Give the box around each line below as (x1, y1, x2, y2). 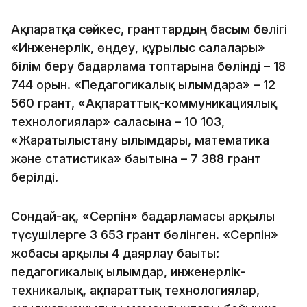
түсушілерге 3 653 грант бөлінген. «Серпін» (11, 227, 278, 242)
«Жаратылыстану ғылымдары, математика (11, 132, 269, 147)
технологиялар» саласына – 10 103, (11, 114, 225, 129)
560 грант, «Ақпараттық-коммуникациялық (11, 95, 277, 110)
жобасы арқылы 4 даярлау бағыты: (11, 245, 219, 260)
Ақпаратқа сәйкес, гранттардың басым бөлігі (11, 21, 287, 36)
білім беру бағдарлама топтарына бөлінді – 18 (11, 58, 286, 73)
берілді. (11, 169, 58, 184)
